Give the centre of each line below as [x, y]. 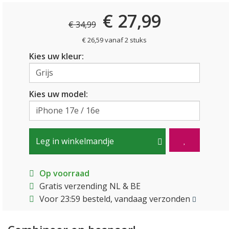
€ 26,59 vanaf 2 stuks [114, 40]
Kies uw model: [58, 94]
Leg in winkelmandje [75, 141]
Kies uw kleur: [56, 56]
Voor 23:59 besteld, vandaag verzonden [116, 199]
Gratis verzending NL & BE [90, 186]
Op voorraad [64, 173]
